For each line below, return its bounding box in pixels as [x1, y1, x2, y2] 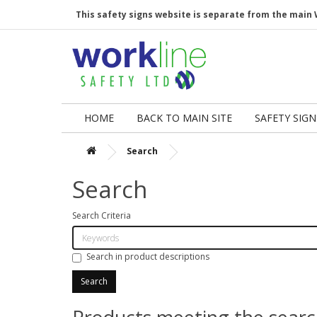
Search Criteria [72, 209, 131, 221]
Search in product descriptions [86, 250, 209, 263]
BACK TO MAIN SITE [137, 111, 232, 125]
